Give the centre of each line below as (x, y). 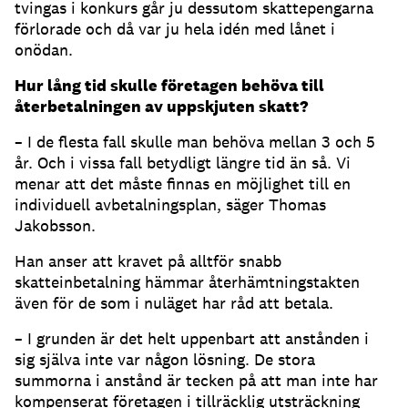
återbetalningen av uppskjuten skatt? (161, 107)
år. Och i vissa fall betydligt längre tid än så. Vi (183, 163)
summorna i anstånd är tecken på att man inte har (196, 381)
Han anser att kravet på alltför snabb (148, 261)
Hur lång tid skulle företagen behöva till (169, 86)
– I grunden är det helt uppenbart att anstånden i (192, 339)
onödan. (44, 50)
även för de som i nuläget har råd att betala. (174, 303)
